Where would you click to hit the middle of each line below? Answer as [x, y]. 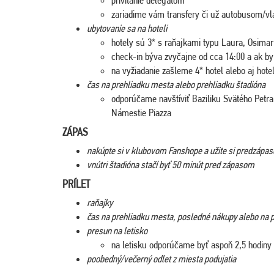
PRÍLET [76, 183]
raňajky [100, 202]
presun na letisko [117, 230]
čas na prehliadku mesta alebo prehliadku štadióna [176, 84]
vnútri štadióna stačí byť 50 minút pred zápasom [171, 164]
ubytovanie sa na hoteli [127, 28]
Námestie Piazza [141, 112]
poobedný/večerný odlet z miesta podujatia [161, 258]
